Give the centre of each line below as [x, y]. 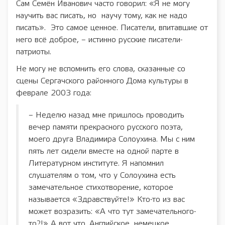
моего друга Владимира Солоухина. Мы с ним [112, 139]
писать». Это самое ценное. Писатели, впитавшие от [112, 28]
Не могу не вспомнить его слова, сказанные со [101, 69]
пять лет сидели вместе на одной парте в [104, 151]
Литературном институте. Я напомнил [96, 163]
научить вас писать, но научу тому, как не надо [102, 16]
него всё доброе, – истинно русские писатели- [99, 40]
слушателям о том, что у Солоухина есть [102, 175]
